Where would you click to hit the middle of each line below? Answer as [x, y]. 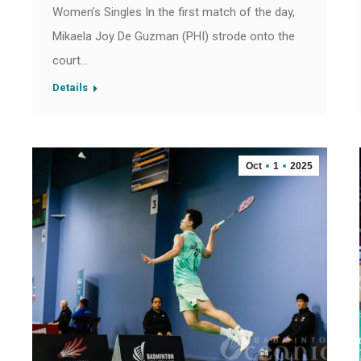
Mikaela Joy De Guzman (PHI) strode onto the [174, 37]
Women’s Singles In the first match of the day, [174, 12]
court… [70, 61]
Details [70, 88]
